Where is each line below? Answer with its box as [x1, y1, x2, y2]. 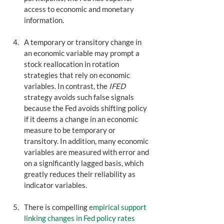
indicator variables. [24, 180, 87, 190]
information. [24, 15, 65, 25]
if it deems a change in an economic [24, 114, 139, 124]
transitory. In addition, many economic [24, 136, 150, 146]
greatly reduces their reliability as [24, 169, 137, 179]
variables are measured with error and [24, 147, 150, 157]
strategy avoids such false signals [24, 92, 135, 102]
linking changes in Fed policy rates [24, 213, 136, 223]
